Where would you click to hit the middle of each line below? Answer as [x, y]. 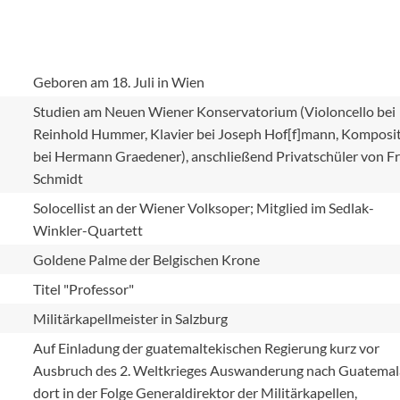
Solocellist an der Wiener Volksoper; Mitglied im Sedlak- [204, 208]
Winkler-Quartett [88, 230]
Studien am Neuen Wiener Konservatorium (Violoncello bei [215, 111]
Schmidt [58, 178]
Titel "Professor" [84, 289]
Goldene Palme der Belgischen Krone [147, 259]
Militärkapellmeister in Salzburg [131, 318]
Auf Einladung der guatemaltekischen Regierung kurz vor [207, 348]
